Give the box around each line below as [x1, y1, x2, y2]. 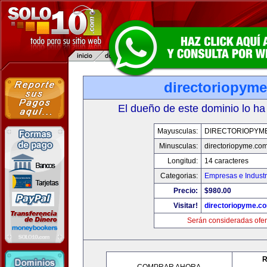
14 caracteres [204, 157, 249, 165]
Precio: [173, 187, 198, 195]
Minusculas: [159, 142, 198, 150]
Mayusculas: [157, 127, 198, 135]
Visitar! [173, 201, 198, 210]
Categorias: [160, 172, 198, 180]
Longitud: [167, 157, 198, 165]
